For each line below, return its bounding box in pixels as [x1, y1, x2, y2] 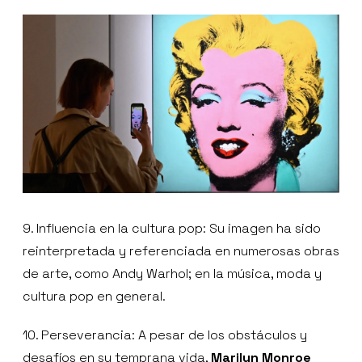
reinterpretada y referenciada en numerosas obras [23, 242, 339, 259]
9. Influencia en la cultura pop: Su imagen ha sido [23, 219, 321, 237]
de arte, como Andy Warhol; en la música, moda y [23, 264, 322, 282]
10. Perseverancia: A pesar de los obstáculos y [23, 326, 307, 343]
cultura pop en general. [23, 287, 166, 305]
